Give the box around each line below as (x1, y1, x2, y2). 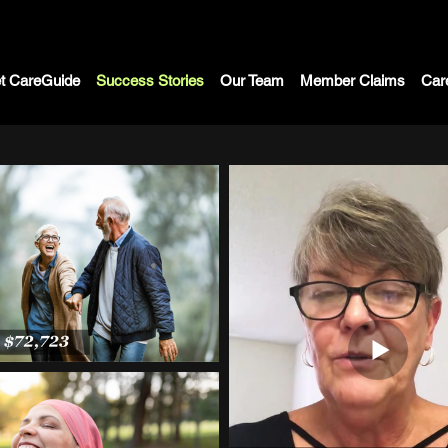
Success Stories (96, 71, 204, 89)
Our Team (220, 71, 284, 89)
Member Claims (300, 71, 405, 89)
